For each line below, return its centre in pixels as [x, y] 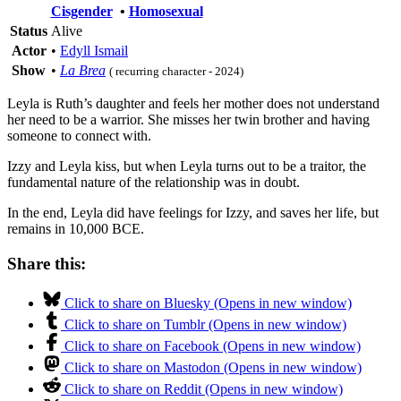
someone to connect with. [79, 135]
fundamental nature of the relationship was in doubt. [154, 182]
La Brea [83, 70]
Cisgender [81, 11]
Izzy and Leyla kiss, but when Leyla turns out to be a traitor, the [187, 166]
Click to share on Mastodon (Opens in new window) [213, 368]
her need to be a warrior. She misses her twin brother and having [188, 119]
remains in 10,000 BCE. [76, 228]
